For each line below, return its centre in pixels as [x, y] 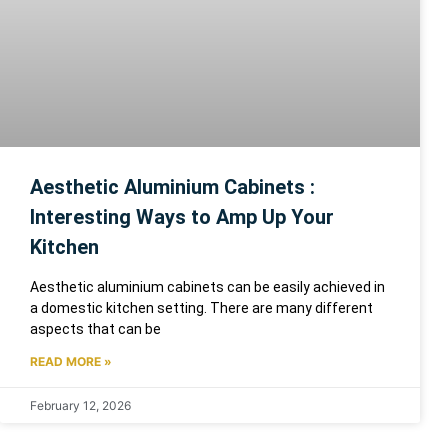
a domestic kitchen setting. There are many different [201, 307]
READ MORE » [71, 361]
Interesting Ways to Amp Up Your [182, 216]
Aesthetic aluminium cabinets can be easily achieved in [207, 286]
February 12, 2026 [80, 405]
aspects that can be [95, 328]
